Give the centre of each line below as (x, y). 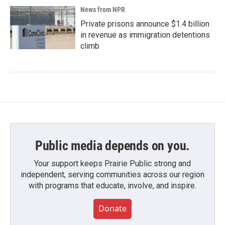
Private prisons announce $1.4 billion (145, 24)
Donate (113, 208)
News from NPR (103, 10)
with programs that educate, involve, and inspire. (113, 186)
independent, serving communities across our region (113, 175)
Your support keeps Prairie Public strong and (113, 163)
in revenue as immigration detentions (145, 35)
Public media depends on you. (113, 146)
